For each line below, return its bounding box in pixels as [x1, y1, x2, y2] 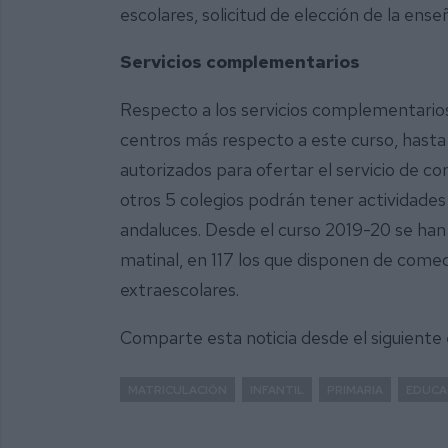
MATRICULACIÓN [128, 381, 227, 397]
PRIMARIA [327, 381, 383, 397]
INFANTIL [250, 381, 304, 397]
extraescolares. [120, 278, 239, 302]
